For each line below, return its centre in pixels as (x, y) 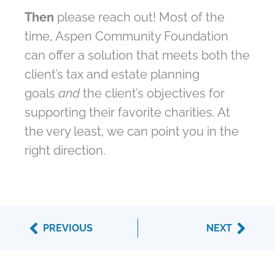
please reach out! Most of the (139, 17)
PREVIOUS (68, 228)
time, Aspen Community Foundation (126, 37)
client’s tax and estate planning (112, 75)
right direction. (65, 151)
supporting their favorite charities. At (127, 113)
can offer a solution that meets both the (137, 56)
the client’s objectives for (152, 94)
